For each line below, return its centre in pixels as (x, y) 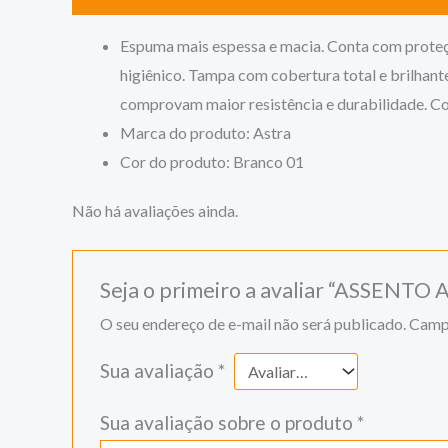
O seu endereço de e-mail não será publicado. (252, 323)
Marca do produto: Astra (205, 133)
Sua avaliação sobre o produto (228, 422)
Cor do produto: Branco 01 (212, 162)
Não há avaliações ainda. (155, 210)
